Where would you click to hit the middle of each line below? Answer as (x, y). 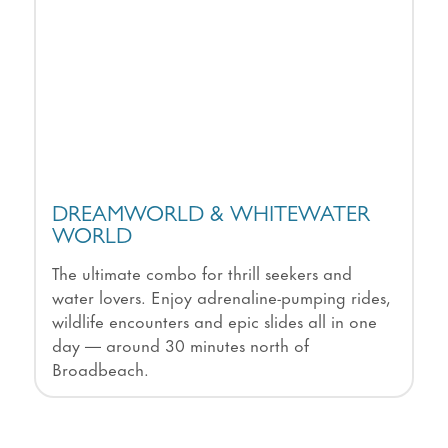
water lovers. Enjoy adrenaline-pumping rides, (221, 295)
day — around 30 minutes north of (180, 343)
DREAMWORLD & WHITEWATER (210, 216)
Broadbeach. (100, 367)
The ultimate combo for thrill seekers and (201, 271)
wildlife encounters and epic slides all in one (214, 319)
